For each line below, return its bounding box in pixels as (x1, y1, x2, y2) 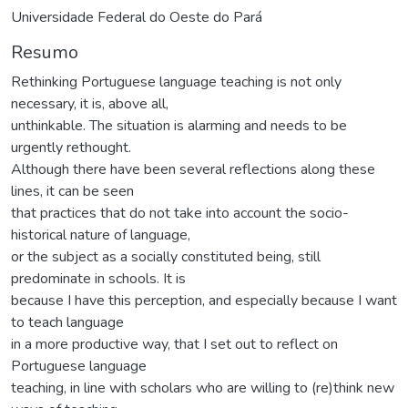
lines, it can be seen (11, 180, 134, 201)
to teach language (11, 311, 124, 332)
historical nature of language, (11, 224, 190, 245)
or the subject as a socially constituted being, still (11, 246, 321, 267)
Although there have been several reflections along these (11, 158, 375, 179)
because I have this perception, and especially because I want (11, 290, 397, 311)
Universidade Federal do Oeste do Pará (11, 6, 262, 27)
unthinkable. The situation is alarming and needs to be (11, 115, 347, 136)
